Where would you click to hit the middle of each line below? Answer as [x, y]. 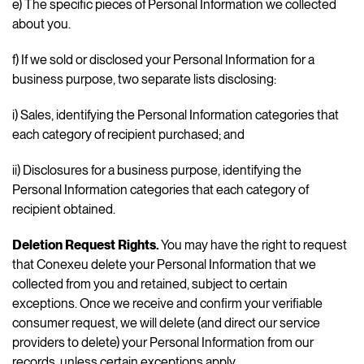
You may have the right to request [253, 245]
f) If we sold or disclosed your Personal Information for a [163, 59]
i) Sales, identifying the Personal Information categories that [175, 115]
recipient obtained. [65, 209]
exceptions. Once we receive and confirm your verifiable [167, 303]
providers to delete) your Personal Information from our [163, 342]
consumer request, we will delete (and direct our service [166, 323]
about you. [41, 24]
